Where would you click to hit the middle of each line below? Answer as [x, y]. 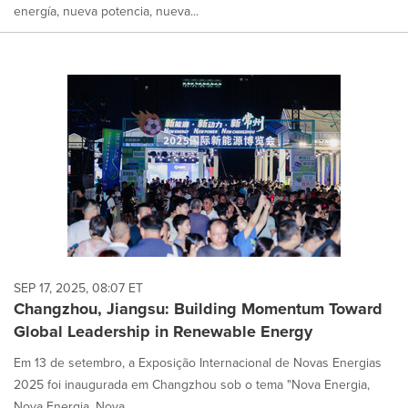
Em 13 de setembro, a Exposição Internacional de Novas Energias [198, 362]
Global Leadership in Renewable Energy [163, 331]
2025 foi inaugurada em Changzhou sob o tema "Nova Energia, [192, 384]
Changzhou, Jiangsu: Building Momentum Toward [198, 308]
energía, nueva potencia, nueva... [106, 12]
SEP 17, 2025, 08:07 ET [78, 288]
